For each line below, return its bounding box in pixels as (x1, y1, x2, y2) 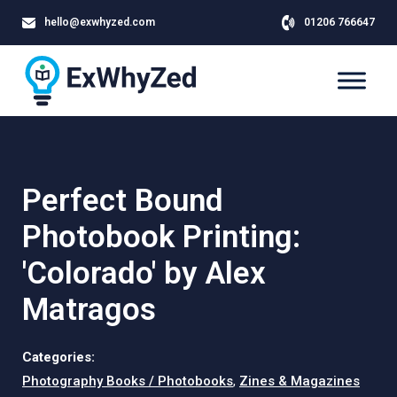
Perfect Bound (22, 183, 223, 219)
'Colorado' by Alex (22, 255, 266, 292)
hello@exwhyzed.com (44, 16, 155, 28)
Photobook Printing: (22, 219, 300, 255)
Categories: (22, 349, 95, 365)
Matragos (22, 292, 156, 328)
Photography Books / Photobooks (22, 373, 233, 389)
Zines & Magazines (239, 373, 360, 389)
